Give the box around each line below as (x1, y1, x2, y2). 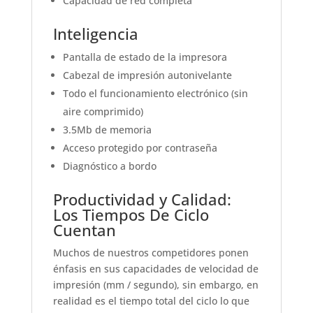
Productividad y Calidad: (52, 189, 231, 210)
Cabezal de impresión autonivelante (62, 68, 232, 82)
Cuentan (52, 219, 116, 241)
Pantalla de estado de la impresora (62, 50, 227, 64)
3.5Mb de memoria (62, 123, 152, 137)
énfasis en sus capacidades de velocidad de (52, 262, 259, 276)
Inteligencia (52, 23, 138, 45)
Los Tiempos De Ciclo (52, 204, 209, 226)
